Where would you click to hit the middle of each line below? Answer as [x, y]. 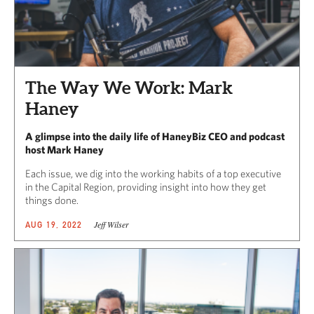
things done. [52, 200]
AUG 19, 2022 [54, 224]
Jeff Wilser [111, 224]
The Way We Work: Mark [129, 87]
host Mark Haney [64, 149]
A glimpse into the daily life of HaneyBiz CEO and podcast [155, 136]
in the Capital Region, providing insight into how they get [146, 186]
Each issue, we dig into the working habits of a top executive [153, 173]
